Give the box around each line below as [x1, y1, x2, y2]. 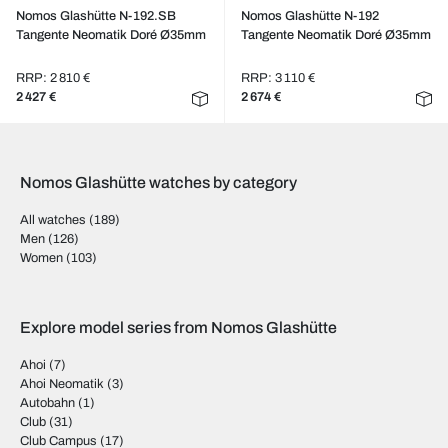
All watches [20, 213, 86, 227]
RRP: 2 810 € [16, 71, 90, 85]
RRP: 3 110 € [240, 71, 315, 85]
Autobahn [20, 396, 75, 410]
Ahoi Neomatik [20, 377, 104, 391]
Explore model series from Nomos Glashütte [20, 319, 337, 336]
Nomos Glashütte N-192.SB [16, 9, 176, 23]
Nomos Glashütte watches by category [20, 174, 297, 191]
